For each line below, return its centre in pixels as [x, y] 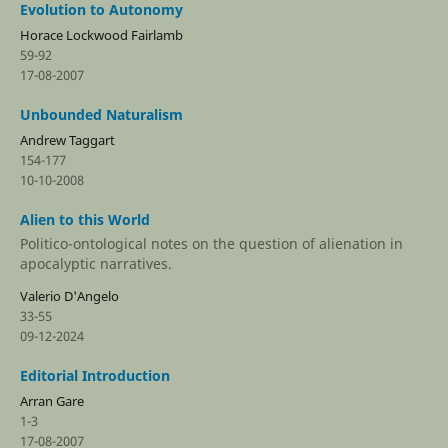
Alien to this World [84, 220]
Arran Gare [51, 400]
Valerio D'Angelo [69, 295]
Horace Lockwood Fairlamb [101, 35]
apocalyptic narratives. [95, 263]
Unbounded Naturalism [101, 115]
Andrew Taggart [67, 140]
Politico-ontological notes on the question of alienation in [211, 243]
